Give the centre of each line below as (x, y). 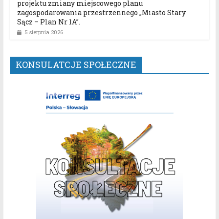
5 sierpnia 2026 (44, 32)
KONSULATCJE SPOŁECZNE (76, 65)
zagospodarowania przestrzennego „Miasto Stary (101, 13)
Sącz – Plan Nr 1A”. (48, 22)
